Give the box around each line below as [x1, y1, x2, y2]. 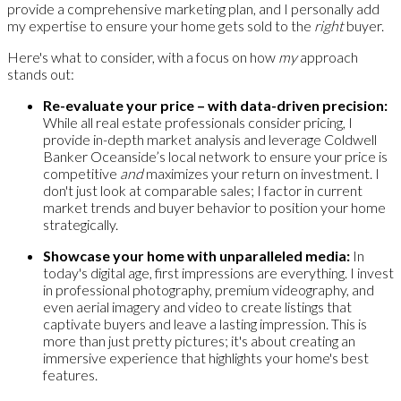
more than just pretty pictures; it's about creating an [43, 331, 355, 349]
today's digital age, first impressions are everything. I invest [43, 263, 394, 281]
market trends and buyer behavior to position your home [43, 198, 386, 216]
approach [297, 47, 358, 65]
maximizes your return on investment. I [143, 164, 380, 182]
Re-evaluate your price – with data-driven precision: [43, 96, 388, 114]
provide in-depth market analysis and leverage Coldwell [43, 130, 377, 148]
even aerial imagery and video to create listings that [43, 297, 352, 315]
